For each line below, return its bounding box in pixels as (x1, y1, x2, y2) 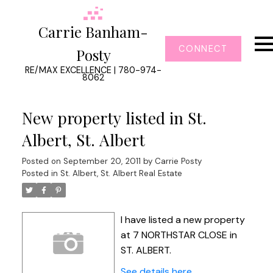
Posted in (21, 168, 58, 179)
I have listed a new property (120, 213, 245, 226)
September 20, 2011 (63, 155, 141, 166)
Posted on (21, 155, 63, 166)
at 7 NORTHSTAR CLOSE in (120, 228, 237, 241)
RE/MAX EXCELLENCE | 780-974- (25, 65, 162, 76)
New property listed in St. (21, 107, 207, 129)
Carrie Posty (154, 155, 202, 166)
